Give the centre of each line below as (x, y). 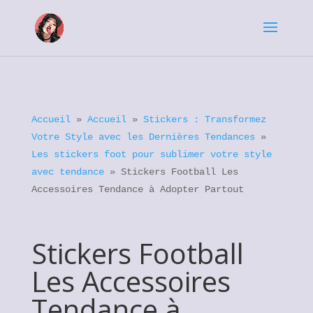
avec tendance (67, 172)
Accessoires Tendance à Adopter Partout (137, 189)
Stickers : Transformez (204, 119)
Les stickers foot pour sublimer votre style (151, 154)
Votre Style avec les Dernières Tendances (143, 137)
